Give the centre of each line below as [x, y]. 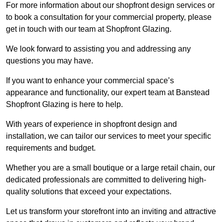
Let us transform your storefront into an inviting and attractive [111, 212]
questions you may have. [50, 61]
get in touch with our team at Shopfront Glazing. [89, 29]
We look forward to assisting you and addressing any [98, 49]
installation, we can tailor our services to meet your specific [109, 136]
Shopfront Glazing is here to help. [64, 105]
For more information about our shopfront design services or [110, 5]
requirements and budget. [51, 148]
